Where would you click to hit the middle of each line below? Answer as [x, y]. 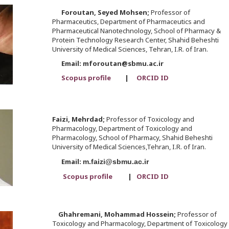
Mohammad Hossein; [140, 214]
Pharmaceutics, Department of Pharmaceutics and [128, 22]
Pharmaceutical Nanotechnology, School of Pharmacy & [136, 31]
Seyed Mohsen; [124, 13]
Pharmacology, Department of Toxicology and [122, 129]
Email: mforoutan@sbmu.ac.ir [108, 64]
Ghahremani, [80, 214]
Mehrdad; [89, 119]
